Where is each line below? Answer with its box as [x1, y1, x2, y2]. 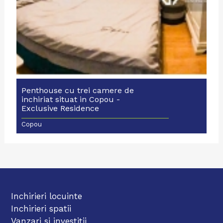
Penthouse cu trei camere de [21, 86, 134, 96]
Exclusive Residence [21, 104, 99, 113]
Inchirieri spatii [11, 204, 72, 214]
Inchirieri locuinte [11, 191, 83, 202]
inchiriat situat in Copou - [21, 95, 120, 105]
